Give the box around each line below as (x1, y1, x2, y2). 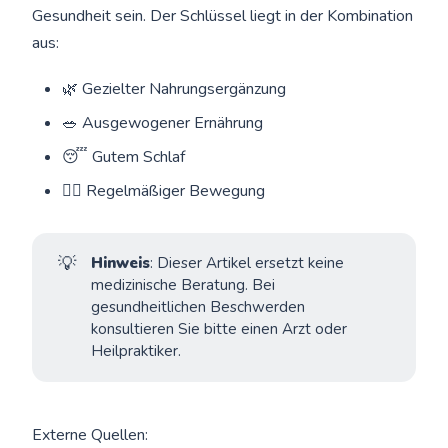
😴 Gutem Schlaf (62, 146, 186, 169)
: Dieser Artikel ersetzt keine (149, 253, 344, 274)
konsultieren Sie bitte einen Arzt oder (90, 319, 347, 340)
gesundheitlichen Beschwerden (90, 297, 305, 318)
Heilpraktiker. (90, 341, 181, 362)
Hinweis (90, 253, 150, 274)
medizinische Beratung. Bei (90, 275, 275, 296)
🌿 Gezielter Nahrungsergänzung (62, 78, 287, 101)
